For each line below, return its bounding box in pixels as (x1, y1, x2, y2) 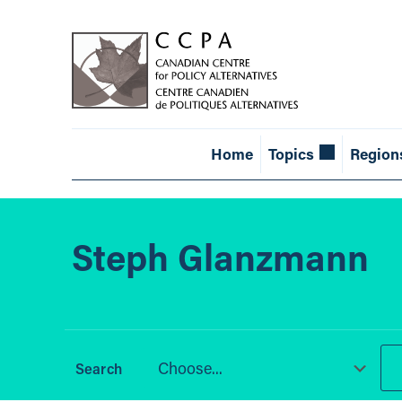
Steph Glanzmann (72, 232, 369, 282)
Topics (267, 144, 314, 165)
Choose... (157, 357, 223, 380)
